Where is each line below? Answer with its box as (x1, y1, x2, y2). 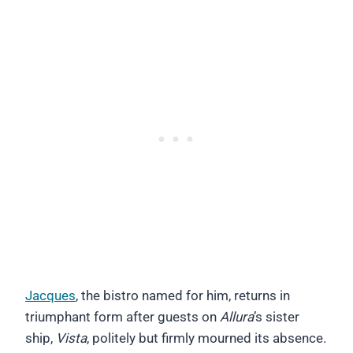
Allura (220, 308, 254, 325)
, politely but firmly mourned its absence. (87, 329, 326, 346)
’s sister (254, 308, 299, 325)
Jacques (25, 287, 76, 303)
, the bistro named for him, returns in (76, 287, 290, 303)
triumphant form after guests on (25, 308, 220, 325)
